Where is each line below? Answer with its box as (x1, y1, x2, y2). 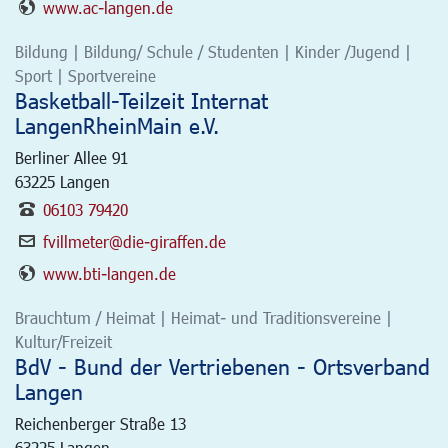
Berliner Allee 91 (15, 147, 128, 167)
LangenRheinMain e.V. (15, 111, 219, 139)
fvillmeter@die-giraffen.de (43, 231, 226, 251)
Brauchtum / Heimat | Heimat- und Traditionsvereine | (15, 307, 392, 327)
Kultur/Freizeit (15, 331, 112, 351)
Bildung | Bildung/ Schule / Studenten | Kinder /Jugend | (15, 41, 411, 61)
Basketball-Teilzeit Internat (15, 86, 268, 114)
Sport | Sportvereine (15, 65, 156, 85)
